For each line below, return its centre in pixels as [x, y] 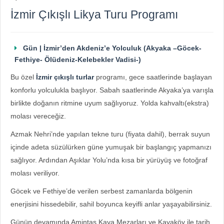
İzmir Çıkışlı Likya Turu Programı [94, 14]
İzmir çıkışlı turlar [65, 77]
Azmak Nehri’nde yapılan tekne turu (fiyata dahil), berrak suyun [110, 134]
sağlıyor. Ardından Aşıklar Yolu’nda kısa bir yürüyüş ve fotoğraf [109, 160]
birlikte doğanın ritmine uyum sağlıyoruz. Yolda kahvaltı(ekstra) [110, 103]
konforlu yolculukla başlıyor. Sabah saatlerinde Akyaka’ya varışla [112, 90]
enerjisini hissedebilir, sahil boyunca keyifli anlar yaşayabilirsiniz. [111, 204]
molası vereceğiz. [38, 116]
